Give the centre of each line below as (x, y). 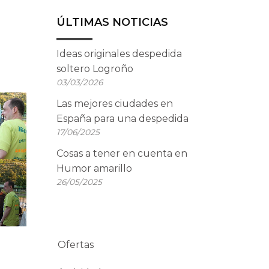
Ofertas (75, 245)
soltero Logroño (95, 69)
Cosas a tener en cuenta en (122, 153)
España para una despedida (122, 119)
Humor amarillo (94, 168)
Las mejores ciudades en (114, 104)
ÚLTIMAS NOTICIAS (112, 22)
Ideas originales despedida (119, 54)
